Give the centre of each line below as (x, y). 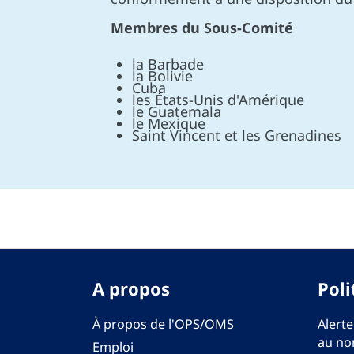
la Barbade (168, 64)
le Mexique (168, 123)
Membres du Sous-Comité (201, 28)
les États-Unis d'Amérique (218, 100)
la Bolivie (162, 76)
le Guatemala (176, 111)
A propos (131, 288)
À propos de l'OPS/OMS (163, 324)
